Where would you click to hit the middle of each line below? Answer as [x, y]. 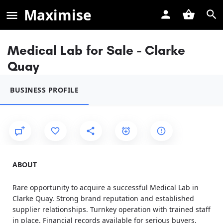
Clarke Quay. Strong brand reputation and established [103, 198]
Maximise [58, 15]
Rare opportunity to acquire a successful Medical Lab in [106, 187]
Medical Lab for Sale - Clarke [96, 50]
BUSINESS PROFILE [44, 90]
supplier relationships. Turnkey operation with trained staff [111, 209]
